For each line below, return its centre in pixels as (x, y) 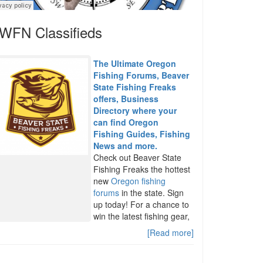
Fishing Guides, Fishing (142, 134)
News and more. (126, 146)
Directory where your (135, 110)
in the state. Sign (152, 193)
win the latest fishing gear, (142, 216)
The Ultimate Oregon (135, 63)
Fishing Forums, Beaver (141, 75)
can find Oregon (126, 122)
